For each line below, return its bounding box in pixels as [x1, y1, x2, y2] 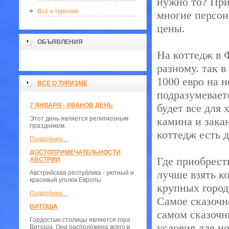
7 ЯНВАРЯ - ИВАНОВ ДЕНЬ [30, 102, 113, 109]
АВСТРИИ [30, 156, 60, 163]
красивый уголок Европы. [30, 176, 103, 184]
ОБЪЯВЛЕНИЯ [37, 38, 83, 45]
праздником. [30, 122, 66, 129]
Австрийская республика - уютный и [30, 169, 134, 176]
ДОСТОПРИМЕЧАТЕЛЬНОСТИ [30, 149, 121, 156]
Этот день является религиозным [30, 115, 128, 122]
